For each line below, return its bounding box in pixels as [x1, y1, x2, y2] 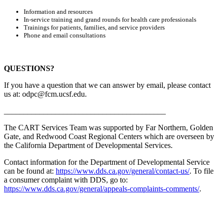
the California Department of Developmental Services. [4, 141, 175, 149]
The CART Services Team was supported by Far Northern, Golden [4, 123, 213, 132]
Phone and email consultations [24, 31, 106, 39]
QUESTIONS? [4, 64, 54, 73]
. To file [189, 166, 214, 175]
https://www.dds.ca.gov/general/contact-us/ [56, 166, 189, 175]
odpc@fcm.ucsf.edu [22, 89, 85, 98]
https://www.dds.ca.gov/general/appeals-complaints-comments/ [4, 184, 199, 193]
